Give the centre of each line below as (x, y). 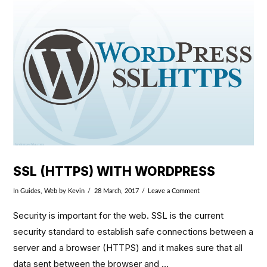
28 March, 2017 (116, 191)
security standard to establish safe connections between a (133, 232)
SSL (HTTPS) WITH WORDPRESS (114, 172)
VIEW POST (133, 27)
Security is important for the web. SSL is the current (119, 216)
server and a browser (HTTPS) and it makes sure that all (128, 248)
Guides (31, 191)
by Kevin (71, 191)
